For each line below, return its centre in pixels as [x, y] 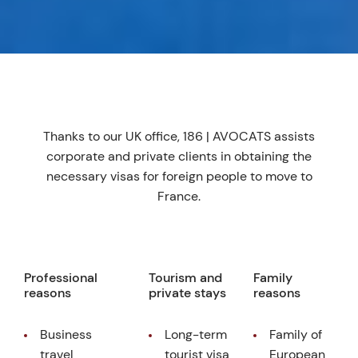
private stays [187, 292]
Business [66, 334]
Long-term [196, 334]
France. [179, 196]
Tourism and [185, 277]
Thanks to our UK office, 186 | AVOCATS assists [179, 136]
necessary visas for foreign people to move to [179, 176]
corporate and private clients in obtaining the [179, 156]
